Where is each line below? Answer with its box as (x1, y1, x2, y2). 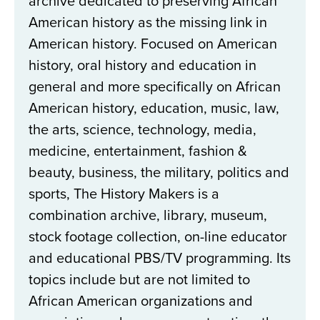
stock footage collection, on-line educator (29, 226, 287, 247)
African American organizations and (29, 290, 253, 311)
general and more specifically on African (29, 76, 281, 97)
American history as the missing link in (29, 11, 267, 33)
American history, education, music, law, (29, 97, 279, 119)
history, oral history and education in (29, 54, 256, 76)
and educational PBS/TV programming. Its (29, 247, 291, 269)
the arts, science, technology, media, (29, 119, 256, 140)
